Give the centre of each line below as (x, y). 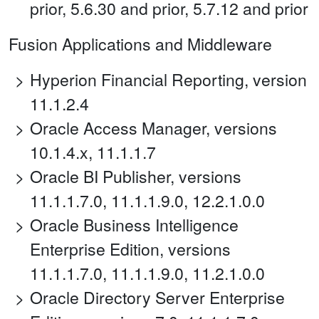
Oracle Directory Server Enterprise (157, 298)
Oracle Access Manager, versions (153, 128)
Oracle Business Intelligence (134, 225)
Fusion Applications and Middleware (140, 44)
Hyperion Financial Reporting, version (168, 80)
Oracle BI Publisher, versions (136, 177)
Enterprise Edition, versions (130, 249)
